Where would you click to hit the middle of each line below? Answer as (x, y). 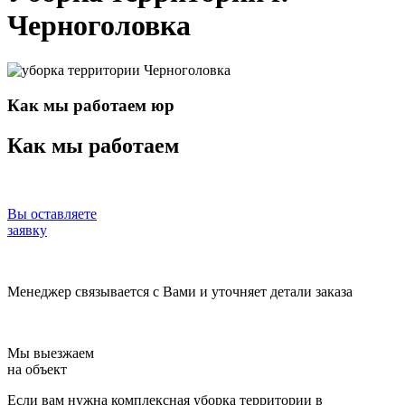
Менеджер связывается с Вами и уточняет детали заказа (180, 292)
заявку (27, 231)
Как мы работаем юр (91, 105)
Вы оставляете (52, 214)
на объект (37, 370)
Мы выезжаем (51, 353)
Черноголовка (99, 26)
